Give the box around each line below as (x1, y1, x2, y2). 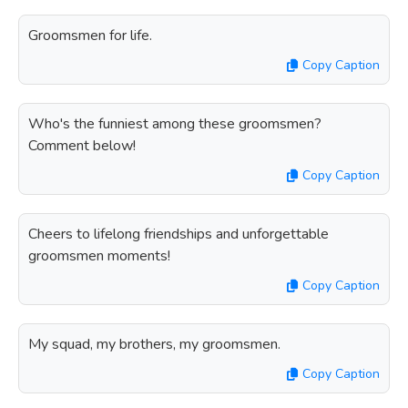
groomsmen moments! (28, 246, 170, 266)
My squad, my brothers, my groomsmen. (28, 334, 280, 354)
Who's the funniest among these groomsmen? (28, 114, 321, 134)
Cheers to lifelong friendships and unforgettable (28, 224, 329, 244)
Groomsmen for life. (28, 25, 152, 46)
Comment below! (28, 136, 136, 156)
